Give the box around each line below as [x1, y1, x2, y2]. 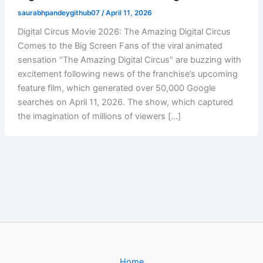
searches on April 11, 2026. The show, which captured [17, 97, 233, 108]
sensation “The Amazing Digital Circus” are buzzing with [17, 55, 241, 66]
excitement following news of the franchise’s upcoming [17, 69, 238, 80]
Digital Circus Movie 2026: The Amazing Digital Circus [17, 26, 231, 38]
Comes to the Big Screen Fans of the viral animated [17, 41, 222, 52]
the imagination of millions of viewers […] [17, 111, 181, 122]
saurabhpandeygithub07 [17, 8, 102, 17]
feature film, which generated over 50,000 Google [17, 83, 215, 94]
